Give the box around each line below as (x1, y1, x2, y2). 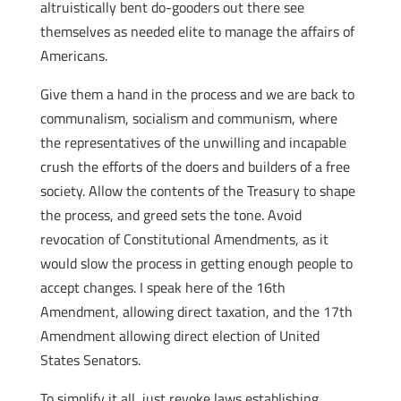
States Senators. (39, 349, 141, 371)
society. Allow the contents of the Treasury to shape (39, 180, 355, 201)
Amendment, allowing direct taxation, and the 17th (39, 301, 353, 322)
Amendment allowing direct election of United (39, 325, 320, 346)
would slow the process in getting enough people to (39, 252, 353, 274)
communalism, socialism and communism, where (39, 107, 337, 129)
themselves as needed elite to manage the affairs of (39, 21, 354, 42)
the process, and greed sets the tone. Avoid (39, 204, 302, 226)
